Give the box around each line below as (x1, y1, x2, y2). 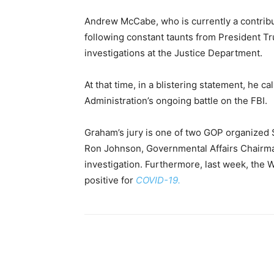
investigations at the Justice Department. (84, 46, 262, 59)
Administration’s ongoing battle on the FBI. (84, 94, 267, 106)
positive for (84, 174, 136, 186)
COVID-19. (136, 174, 180, 186)
